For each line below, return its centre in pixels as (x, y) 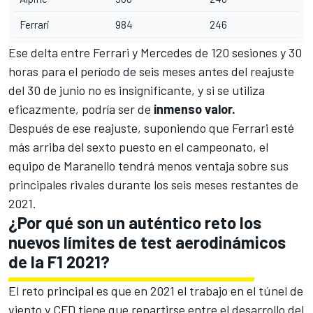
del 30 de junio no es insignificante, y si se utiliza (137, 90)
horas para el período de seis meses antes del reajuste (151, 71)
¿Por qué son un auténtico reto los (135, 222)
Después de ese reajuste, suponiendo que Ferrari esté (151, 128)
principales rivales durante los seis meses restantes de (153, 184)
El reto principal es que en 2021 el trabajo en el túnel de (156, 290)
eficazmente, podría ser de (81, 109)
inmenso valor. (195, 109)
